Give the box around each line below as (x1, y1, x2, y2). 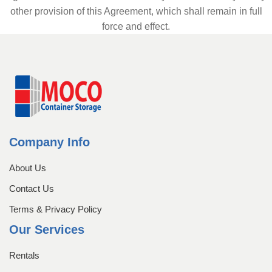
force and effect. (102, 21, 170, 32)
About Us (9, 162, 46, 173)
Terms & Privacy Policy (9, 203, 102, 214)
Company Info (9, 135, 90, 149)
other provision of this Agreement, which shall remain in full (10, 5, 262, 16)
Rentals (9, 250, 39, 260)
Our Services (9, 222, 84, 236)
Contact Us (9, 183, 54, 194)
